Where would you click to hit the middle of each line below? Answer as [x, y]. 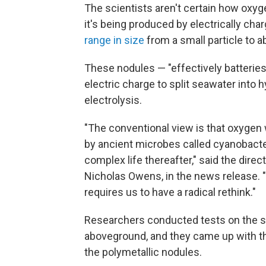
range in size [114, 40]
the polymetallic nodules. [143, 252]
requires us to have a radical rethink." [170, 192]
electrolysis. [113, 100]
